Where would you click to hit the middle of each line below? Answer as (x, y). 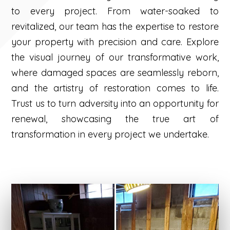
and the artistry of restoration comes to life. (115, 88)
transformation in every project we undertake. (110, 134)
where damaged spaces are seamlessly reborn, (115, 72)
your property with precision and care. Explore (115, 42)
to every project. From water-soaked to (115, 11)
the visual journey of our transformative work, (115, 57)
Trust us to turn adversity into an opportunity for (115, 103)
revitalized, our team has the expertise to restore (115, 26)
